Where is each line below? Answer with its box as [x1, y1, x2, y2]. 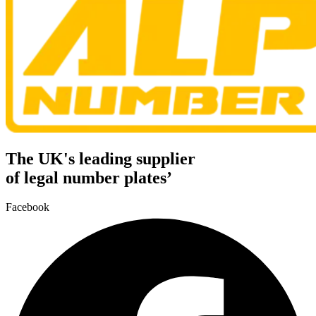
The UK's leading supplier [6, 149, 195, 168]
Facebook [6, 201, 49, 214]
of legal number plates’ [6, 168, 172, 187]
